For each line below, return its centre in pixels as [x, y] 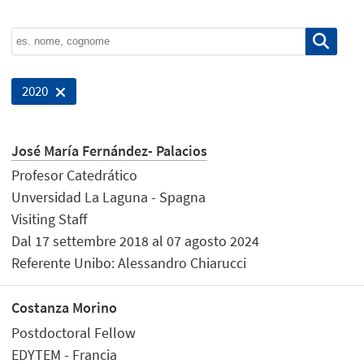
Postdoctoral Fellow [74, 332]
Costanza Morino [65, 308]
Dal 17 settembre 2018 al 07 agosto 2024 [136, 241]
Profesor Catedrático [75, 175]
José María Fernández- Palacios [110, 150]
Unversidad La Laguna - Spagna [109, 197]
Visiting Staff [50, 219]
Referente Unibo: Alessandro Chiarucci [129, 263]
